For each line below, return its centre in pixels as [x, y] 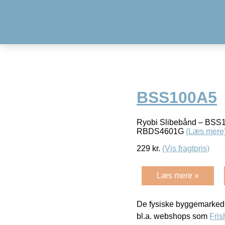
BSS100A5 [177, 98]
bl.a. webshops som [173, 216]
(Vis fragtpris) [186, 148]
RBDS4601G [161, 131]
